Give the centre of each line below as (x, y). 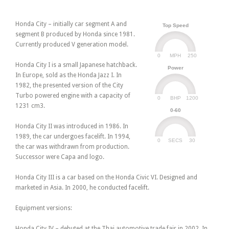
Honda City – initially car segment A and (71, 24)
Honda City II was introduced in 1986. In (72, 127)
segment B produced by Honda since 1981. (75, 35)
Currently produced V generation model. (72, 45)
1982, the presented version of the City (69, 86)
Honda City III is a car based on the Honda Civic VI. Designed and (106, 178)
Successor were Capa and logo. (60, 157)
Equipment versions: (44, 208)
